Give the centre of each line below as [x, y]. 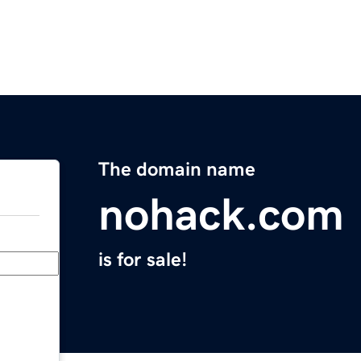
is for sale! [143, 260]
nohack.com [221, 215]
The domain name [177, 170]
